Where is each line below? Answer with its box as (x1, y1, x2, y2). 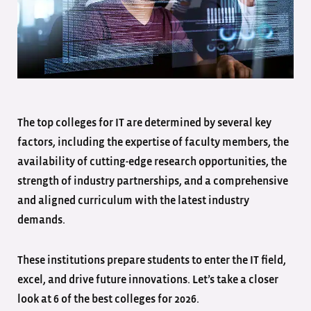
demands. (17, 214, 69, 226)
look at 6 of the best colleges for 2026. (17, 293, 201, 305)
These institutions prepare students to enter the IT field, (17, 254, 286, 266)
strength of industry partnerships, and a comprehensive (17, 175, 288, 187)
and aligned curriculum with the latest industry (17, 194, 249, 206)
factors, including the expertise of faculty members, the (17, 136, 289, 148)
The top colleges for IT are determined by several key (17, 117, 271, 128)
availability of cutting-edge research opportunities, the (17, 155, 287, 167)
